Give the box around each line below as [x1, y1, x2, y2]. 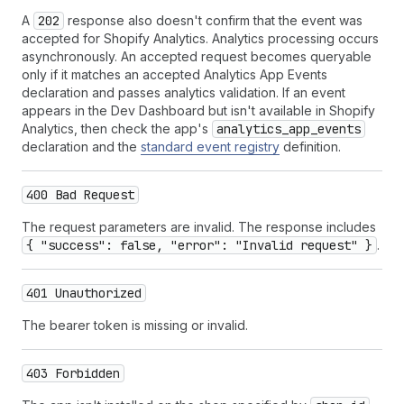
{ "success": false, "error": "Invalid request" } [26, 237, 372, 253]
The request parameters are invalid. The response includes [22, 219, 376, 234]
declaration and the [22, 139, 141, 154]
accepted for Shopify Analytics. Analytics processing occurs [22, 31, 379, 46]
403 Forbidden [26, 365, 120, 381]
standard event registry [141, 139, 280, 154]
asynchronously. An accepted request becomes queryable [22, 49, 372, 64]
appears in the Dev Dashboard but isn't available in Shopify [22, 103, 375, 118]
